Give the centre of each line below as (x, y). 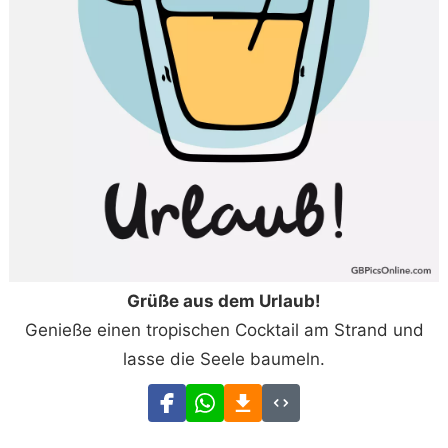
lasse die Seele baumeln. (224, 358)
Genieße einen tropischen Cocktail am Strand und (224, 329)
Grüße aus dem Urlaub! (224, 300)
